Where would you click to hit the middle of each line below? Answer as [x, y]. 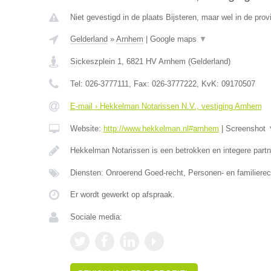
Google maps [174, 39]
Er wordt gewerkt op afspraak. [122, 194]
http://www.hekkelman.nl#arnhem [161, 129]
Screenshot [247, 129]
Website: [87, 129]
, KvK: [209, 84]
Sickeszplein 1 [96, 61]
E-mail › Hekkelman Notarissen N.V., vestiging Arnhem [166, 106]
